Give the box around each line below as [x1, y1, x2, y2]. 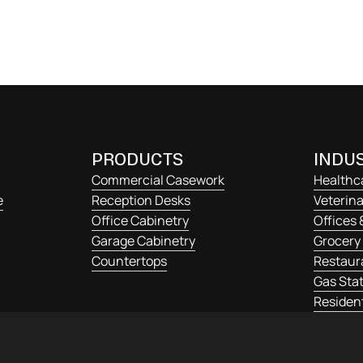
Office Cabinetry [92, 211, 189, 230]
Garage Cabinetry [92, 232, 195, 250]
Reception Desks [92, 191, 190, 210]
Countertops [92, 252, 167, 271]
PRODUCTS [92, 149, 183, 171]
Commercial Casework [92, 171, 224, 190]
